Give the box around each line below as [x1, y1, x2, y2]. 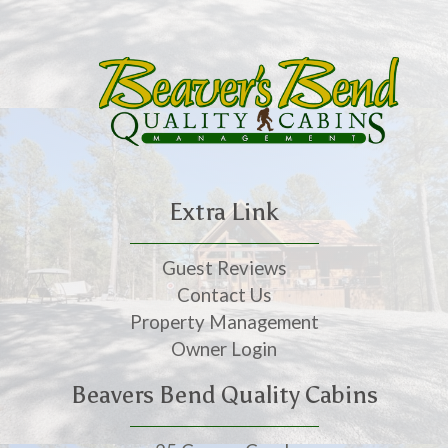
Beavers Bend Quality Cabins [70, 380, 378, 410]
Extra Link [169, 197, 279, 227]
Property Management [129, 311, 319, 334]
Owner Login [171, 338, 277, 361]
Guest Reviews [161, 257, 287, 280]
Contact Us [176, 284, 272, 307]
